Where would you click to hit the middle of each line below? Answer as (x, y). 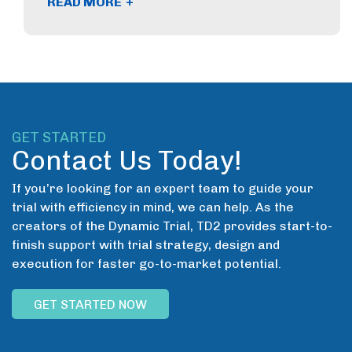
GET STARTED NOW (90, 305)
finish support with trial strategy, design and (146, 245)
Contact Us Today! (127, 161)
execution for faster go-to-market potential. (147, 264)
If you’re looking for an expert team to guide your (163, 189)
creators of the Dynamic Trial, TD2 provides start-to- (172, 226)
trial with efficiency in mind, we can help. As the (153, 207)
